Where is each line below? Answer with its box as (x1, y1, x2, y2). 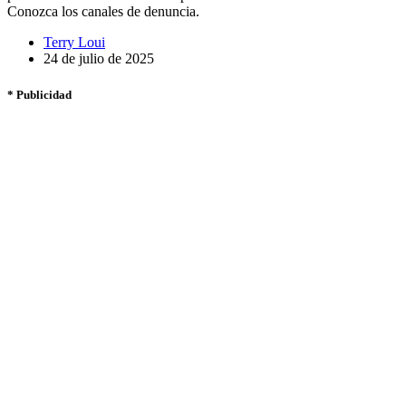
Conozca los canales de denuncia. (7, 4, 199, 20)
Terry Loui (43, 34, 105, 51)
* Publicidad (7, 87, 72, 101)
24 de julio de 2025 (43, 51, 154, 67)
